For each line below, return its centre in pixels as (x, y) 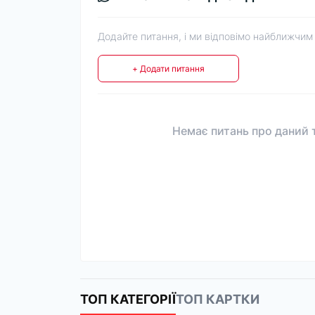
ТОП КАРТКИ (218, 299)
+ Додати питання (168, 69)
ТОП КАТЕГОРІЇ (128, 299)
